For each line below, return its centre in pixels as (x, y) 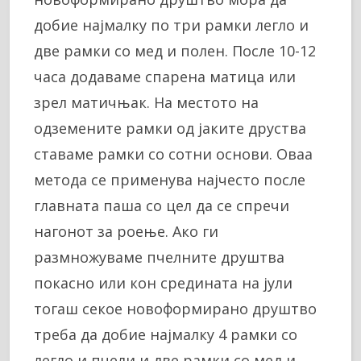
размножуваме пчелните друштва (159, 257)
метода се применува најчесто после (170, 179)
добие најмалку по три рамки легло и (171, 25)
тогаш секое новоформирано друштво (175, 308)
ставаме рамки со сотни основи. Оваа (173, 154)
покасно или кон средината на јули (163, 282)
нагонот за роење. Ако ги (126, 231)
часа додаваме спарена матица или (165, 76)
